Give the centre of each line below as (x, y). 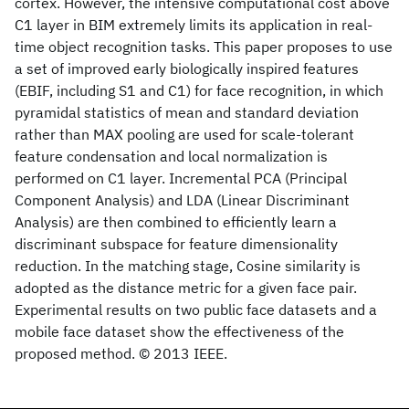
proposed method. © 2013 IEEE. (121, 353)
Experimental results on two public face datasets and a (196, 309)
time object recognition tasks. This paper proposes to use (204, 47)
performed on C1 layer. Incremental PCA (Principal (181, 178)
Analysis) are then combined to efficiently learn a (176, 222)
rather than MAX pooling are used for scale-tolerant (184, 134)
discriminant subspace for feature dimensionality (176, 244)
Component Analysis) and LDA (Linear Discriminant (182, 200)
